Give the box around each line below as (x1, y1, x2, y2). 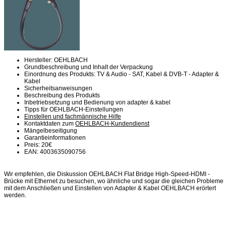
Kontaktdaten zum (24, 120, 75, 127)
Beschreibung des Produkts (24, 91, 100, 99)
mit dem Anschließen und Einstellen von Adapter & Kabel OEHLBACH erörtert (4, 185, 216, 192)
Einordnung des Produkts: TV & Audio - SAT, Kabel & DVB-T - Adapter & (24, 70, 219, 78)
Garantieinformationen (24, 134, 86, 141)
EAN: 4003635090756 (24, 148, 86, 155)
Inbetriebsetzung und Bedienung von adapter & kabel (24, 98, 171, 106)
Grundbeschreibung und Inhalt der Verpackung (24, 63, 153, 71)
